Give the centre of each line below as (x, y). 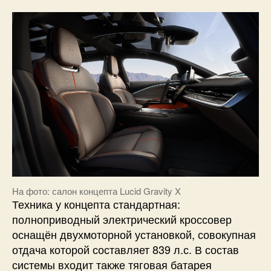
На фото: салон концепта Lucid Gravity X (96, 191)
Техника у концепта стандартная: (96, 204)
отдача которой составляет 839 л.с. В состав (126, 249)
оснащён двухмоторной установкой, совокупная (134, 234)
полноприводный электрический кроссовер (122, 219)
